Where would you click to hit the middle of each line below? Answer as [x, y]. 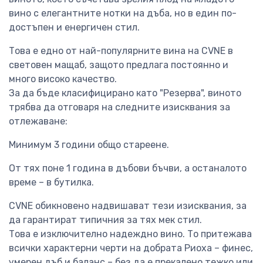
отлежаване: [38, 122]
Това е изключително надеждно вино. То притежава [130, 234]
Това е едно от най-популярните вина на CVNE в [121, 51]
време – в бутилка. [51, 183]
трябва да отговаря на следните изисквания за [119, 107]
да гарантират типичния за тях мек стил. [105, 220]
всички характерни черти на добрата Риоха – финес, [131, 248]
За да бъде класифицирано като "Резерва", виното [125, 93]
